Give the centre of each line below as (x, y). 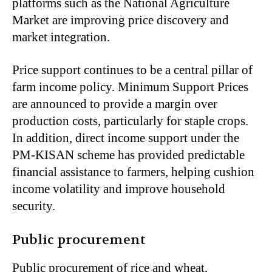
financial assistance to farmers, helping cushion (133, 172)
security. (34, 206)
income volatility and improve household (119, 189)
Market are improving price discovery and (121, 20)
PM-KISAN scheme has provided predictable (128, 155)
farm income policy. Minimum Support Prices (130, 87)
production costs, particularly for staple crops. (130, 121)
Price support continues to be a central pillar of (132, 70)
